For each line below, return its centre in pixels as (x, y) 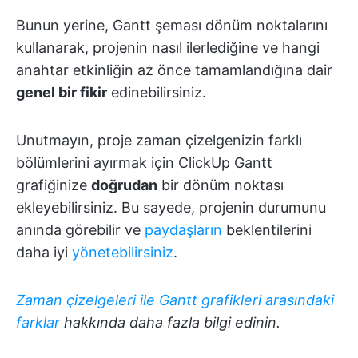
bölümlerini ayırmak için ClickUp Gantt (144, 162)
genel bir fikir (62, 92)
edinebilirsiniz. (157, 92)
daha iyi (44, 252)
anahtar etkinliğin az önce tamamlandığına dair (174, 70)
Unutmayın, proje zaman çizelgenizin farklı (159, 140)
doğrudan (124, 185)
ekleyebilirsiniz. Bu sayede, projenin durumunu (171, 207)
